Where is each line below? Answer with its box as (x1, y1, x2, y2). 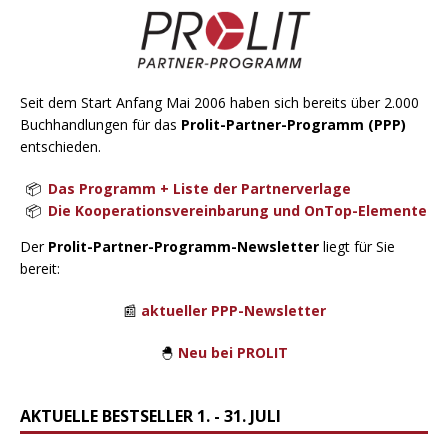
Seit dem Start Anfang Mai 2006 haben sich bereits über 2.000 (20, 93, 419, 113)
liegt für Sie (319, 237, 395, 257)
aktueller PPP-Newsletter (140, 301, 326, 321)
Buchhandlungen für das (20, 115, 181, 135)
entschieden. (20, 137, 101, 157)
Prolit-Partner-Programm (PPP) (181, 115, 406, 135)
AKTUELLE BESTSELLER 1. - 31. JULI (20, 405, 281, 428)
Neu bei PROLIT (178, 343, 288, 363)
